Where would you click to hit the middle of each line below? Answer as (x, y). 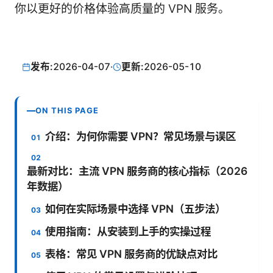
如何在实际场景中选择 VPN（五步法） (136, 209)
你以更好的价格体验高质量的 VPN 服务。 (122, 9)
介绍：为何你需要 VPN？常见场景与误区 (141, 136)
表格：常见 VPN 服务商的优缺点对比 (132, 254)
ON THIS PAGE (67, 111)
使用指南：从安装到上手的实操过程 (128, 232)
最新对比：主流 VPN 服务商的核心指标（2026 (137, 171)
